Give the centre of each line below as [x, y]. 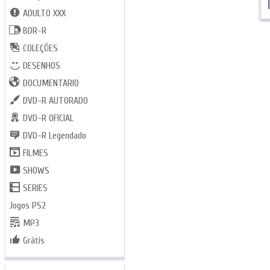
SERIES [36, 188]
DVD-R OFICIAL [49, 118]
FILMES [36, 153]
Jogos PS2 [27, 206]
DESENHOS [42, 66]
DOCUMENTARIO [51, 83]
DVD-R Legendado [55, 136]
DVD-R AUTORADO [56, 101]
